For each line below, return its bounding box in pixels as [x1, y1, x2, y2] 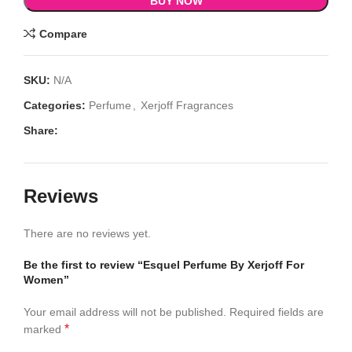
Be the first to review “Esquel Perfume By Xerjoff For [24, 258, 304, 271]
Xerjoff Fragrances [141, 99, 233, 112]
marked [24, 323, 64, 335]
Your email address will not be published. [24, 306, 226, 318]
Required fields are [229, 306, 324, 318]
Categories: [24, 99, 86, 112]
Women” [24, 273, 69, 286]
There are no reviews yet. [24, 227, 151, 240]
